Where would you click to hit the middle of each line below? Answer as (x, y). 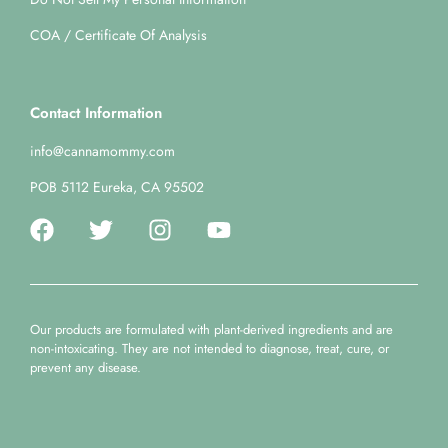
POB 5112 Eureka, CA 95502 (117, 187)
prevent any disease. (85, 368)
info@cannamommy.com (102, 151)
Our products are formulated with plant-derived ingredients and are (211, 330)
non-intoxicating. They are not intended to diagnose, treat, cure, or (209, 349)
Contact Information (96, 113)
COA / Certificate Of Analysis (118, 35)
